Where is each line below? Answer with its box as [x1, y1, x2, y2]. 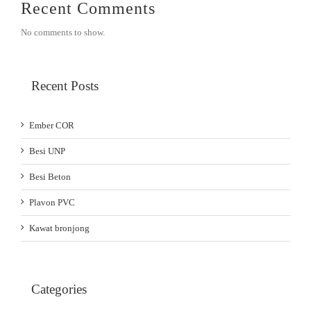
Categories [31, 281, 87, 296]
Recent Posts [31, 78, 99, 93]
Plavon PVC [29, 196, 75, 208]
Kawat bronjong [29, 222, 90, 233]
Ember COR [29, 119, 74, 131]
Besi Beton [29, 171, 71, 182]
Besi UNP [29, 145, 65, 156]
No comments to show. [21, 26, 105, 37]
